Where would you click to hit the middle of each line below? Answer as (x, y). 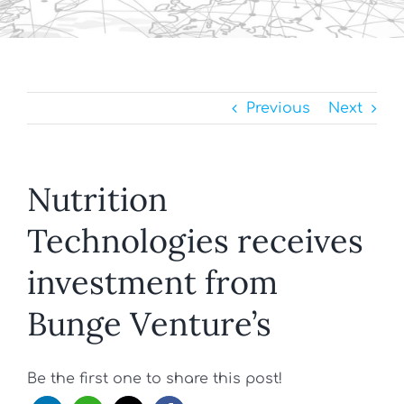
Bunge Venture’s (149, 324)
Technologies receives (195, 241)
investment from (152, 282)
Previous (278, 108)
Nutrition (97, 199)
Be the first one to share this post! (155, 379)
